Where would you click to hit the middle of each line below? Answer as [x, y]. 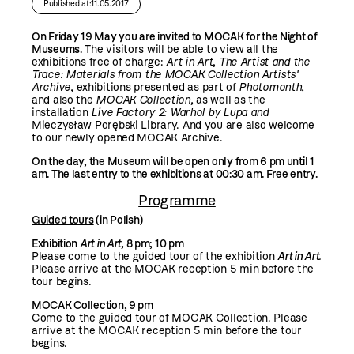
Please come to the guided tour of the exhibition [155, 257]
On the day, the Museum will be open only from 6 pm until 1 [173, 161]
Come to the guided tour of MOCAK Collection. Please [169, 318]
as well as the [231, 100]
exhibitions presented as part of [156, 87]
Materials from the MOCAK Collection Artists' [182, 74]
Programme [177, 200]
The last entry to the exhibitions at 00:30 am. [158, 174]
